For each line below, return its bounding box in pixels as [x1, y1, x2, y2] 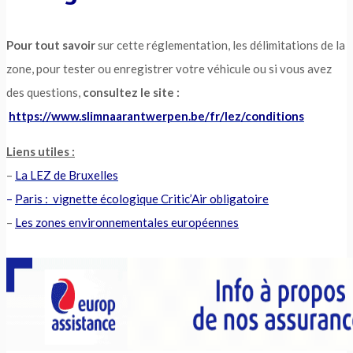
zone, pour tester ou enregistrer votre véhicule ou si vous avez [6, 61, 332, 76]
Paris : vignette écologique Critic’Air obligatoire [15, 191, 269, 206]
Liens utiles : [6, 144, 75, 159]
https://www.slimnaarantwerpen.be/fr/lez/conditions [9, 109, 304, 124]
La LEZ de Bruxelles [15, 168, 118, 183]
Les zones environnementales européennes [15, 215, 239, 230]
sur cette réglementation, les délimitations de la [95, 38, 345, 53]
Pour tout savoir [6, 38, 95, 53]
